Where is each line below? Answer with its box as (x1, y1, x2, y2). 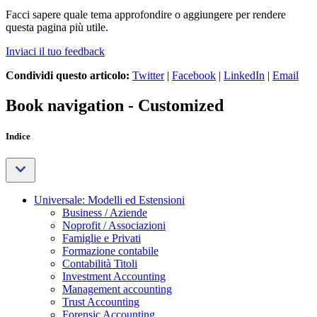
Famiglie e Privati (62, 231, 141, 244)
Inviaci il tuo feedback (6, 45, 105, 57)
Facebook (172, 69, 216, 81)
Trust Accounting (62, 295, 139, 308)
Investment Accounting (62, 270, 166, 282)
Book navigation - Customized (6, 96, 224, 115)
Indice (6, 130, 30, 142)
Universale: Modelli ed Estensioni (34, 193, 185, 206)
